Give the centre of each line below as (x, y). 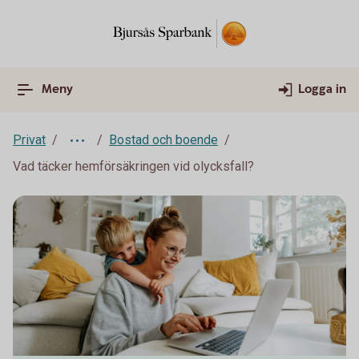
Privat (29, 140)
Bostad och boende (163, 140)
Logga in (322, 89)
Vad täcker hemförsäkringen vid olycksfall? (133, 166)
